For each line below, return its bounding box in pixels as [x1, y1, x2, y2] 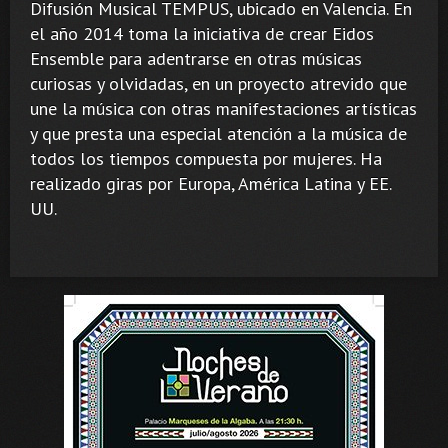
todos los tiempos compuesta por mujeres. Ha [30, 146, 382, 170]
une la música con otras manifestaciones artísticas [30, 96, 417, 120]
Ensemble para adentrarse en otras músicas [30, 46, 362, 70]
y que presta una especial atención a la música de [30, 121, 407, 145]
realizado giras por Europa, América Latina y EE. [30, 171, 391, 195]
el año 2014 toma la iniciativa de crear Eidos [30, 21, 374, 45]
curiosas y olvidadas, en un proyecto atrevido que [30, 71, 407, 95]
